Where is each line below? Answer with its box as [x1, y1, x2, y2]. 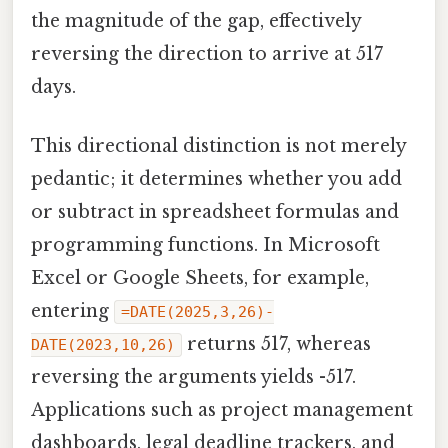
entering [31, 300, 114, 323]
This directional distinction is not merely [31, 135, 406, 158]
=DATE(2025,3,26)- [121, 303, 274, 322]
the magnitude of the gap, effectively [31, 10, 361, 33]
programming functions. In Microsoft [31, 234, 380, 257]
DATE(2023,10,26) [31, 336, 175, 355]
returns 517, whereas [182, 333, 371, 356]
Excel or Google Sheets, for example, [31, 267, 369, 290]
